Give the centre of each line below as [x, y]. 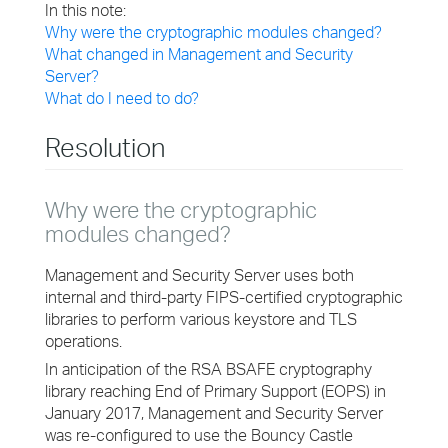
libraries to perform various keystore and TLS [201, 319]
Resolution [105, 147]
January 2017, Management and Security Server [214, 413]
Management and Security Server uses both [199, 275]
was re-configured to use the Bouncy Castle [199, 435]
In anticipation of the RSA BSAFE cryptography [208, 369]
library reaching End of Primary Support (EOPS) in [215, 391]
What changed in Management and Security [199, 54]
